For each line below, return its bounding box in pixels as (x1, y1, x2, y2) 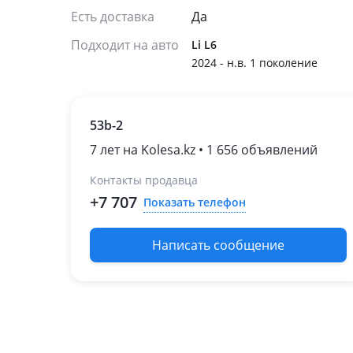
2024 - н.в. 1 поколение (191, 55, 318, 70)
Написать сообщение (152, 236, 284, 254)
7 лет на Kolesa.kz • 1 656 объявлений (90, 141, 318, 158)
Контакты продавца (90, 173, 198, 188)
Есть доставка (71, 8, 154, 25)
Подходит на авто (71, 36, 179, 54)
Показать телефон (143, 194, 246, 210)
